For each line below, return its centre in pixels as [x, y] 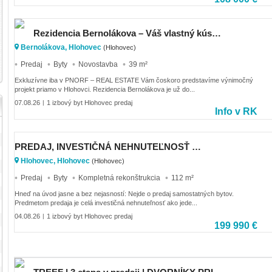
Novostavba [98, 64]
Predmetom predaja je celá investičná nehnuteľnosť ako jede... [106, 202]
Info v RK [236, 112]
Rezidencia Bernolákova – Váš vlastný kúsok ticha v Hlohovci [216, 33]
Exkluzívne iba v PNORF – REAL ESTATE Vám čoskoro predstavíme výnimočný [134, 80]
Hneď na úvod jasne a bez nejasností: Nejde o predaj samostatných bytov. [124, 193]
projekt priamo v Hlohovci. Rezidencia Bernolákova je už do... [105, 89]
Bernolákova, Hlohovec [61, 48]
